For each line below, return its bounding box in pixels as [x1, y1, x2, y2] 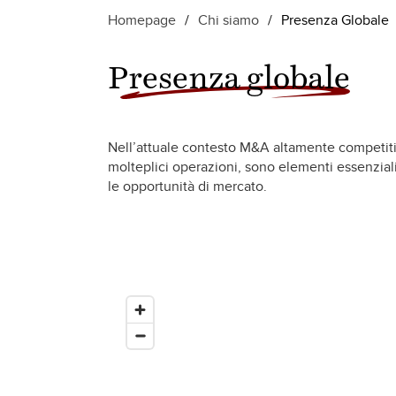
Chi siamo [198, 11, 259, 29]
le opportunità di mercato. [108, 178, 267, 195]
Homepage [108, 11, 176, 29]
